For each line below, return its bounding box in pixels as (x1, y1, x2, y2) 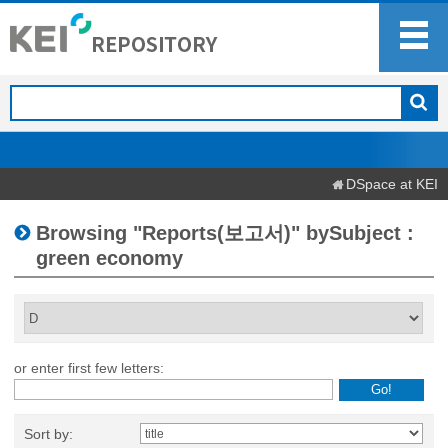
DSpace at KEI (346, 176, 438, 192)
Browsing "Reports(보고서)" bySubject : (36, 222, 414, 244)
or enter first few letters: (14, 360, 164, 376)
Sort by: (24, 426, 73, 442)
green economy (36, 247, 183, 269)
